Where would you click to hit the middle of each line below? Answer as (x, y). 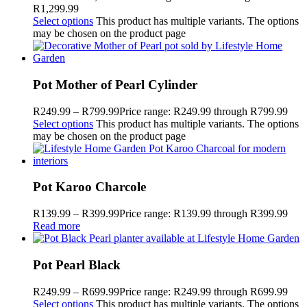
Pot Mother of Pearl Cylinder (115, 85)
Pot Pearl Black (77, 265)
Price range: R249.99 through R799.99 (204, 111)
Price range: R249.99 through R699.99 (204, 291)
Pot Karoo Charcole (89, 187)
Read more (57, 226)
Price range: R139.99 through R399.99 (204, 214)
